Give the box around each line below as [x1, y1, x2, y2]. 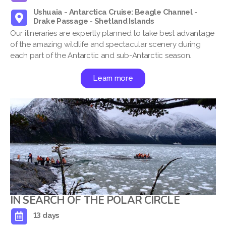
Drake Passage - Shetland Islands [33, 17, 154, 26]
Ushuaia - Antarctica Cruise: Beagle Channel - [33, 8, 197, 17]
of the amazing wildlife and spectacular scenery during [10, 40, 201, 49]
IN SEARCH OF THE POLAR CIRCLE [10, 193, 180, 207]
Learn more [93, 74, 133, 83]
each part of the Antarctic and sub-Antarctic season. [10, 51, 191, 61]
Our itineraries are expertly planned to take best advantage [10, 29, 215, 38]
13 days [33, 210, 60, 220]
